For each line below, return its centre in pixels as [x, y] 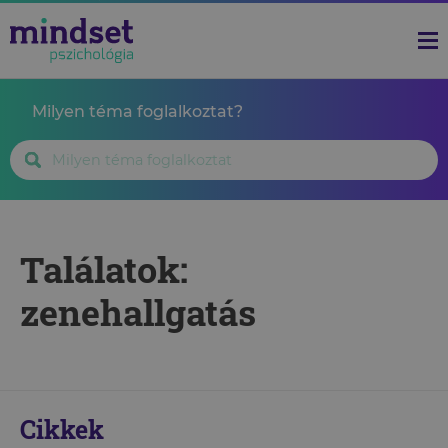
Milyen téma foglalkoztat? [137, 111]
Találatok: [104, 269]
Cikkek [62, 429]
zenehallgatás [138, 312]
